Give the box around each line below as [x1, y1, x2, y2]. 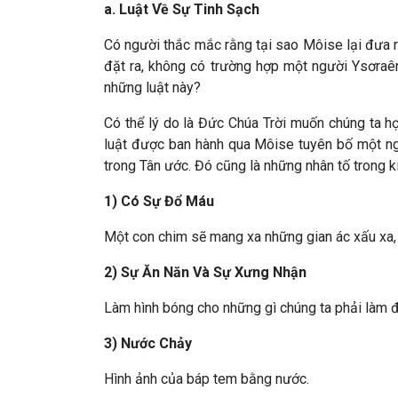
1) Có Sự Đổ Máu [104, 193, 214, 210]
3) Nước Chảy [104, 335, 192, 352]
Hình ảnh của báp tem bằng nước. [104, 370, 309, 387]
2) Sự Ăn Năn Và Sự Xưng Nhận [104, 264, 306, 281]
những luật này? [104, 79, 201, 96]
